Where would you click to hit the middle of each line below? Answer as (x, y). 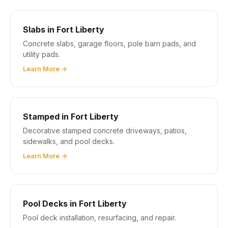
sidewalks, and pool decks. (69, 141)
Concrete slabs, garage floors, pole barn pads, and (109, 43)
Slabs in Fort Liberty (64, 29)
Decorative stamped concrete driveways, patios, (105, 130)
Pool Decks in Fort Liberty (75, 203)
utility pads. (41, 54)
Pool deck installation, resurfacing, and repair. (99, 217)
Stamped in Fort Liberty (71, 116)
